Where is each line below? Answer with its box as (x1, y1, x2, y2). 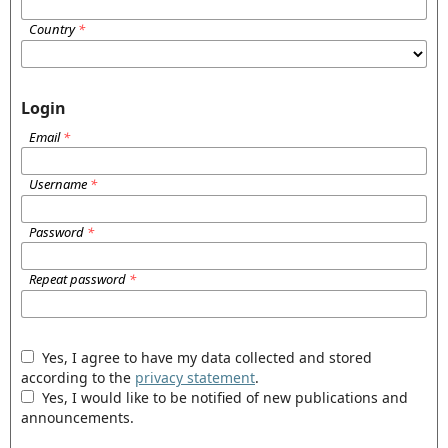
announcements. (21, 407, 134, 427)
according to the (21, 367, 135, 387)
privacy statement (135, 367, 255, 387)
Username (28, 175, 90, 194)
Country (28, 20, 78, 39)
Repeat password (28, 269, 129, 288)
